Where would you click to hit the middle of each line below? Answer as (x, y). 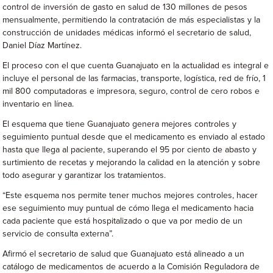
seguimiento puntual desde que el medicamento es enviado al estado (134, 137)
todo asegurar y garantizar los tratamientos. (84, 175)
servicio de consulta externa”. (58, 234)
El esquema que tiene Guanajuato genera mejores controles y (120, 124)
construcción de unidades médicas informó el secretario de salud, (127, 33)
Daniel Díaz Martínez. (42, 46)
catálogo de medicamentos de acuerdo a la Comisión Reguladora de (131, 267)
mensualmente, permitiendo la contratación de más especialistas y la (132, 20)
